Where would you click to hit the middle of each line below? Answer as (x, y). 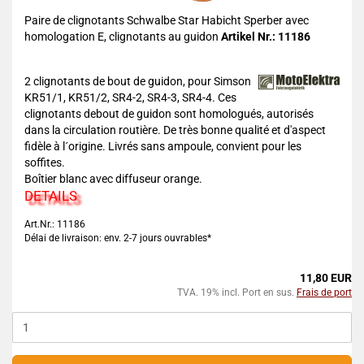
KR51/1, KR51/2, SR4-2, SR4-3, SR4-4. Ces (130, 97)
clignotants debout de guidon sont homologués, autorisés (169, 114)
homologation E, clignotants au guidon (123, 37)
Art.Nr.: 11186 (55, 224)
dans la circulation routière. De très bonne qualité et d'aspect (175, 130)
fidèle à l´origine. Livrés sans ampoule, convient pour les (163, 146)
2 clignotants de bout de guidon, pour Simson (138, 81)
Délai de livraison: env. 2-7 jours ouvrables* (118, 238)
